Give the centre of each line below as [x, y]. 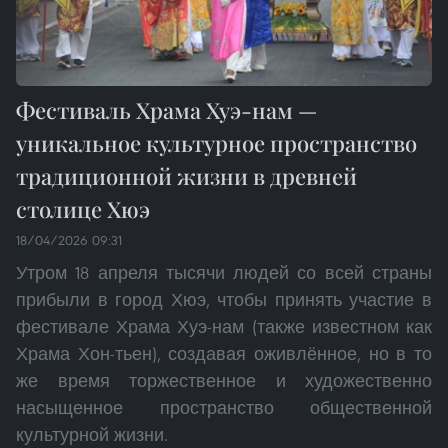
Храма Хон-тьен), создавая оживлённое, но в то [224, 354]
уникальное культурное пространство [216, 143]
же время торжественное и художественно [224, 381]
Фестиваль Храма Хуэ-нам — [166, 110]
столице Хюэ [83, 209]
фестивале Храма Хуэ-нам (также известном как [224, 327]
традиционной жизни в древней [186, 176]
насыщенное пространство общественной [224, 408]
